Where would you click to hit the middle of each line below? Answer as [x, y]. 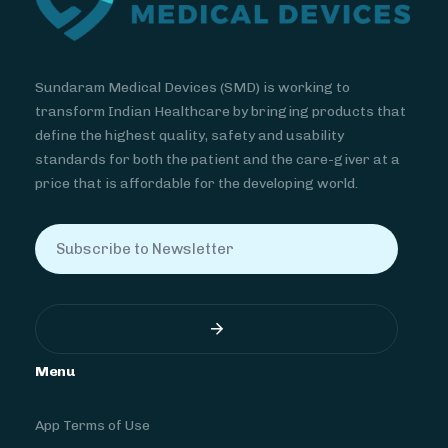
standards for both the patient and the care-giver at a [217, 160]
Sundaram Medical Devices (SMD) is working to [192, 88]
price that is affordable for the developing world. [196, 184]
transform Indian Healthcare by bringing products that [220, 112]
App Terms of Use [92, 426]
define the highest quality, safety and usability [189, 136]
